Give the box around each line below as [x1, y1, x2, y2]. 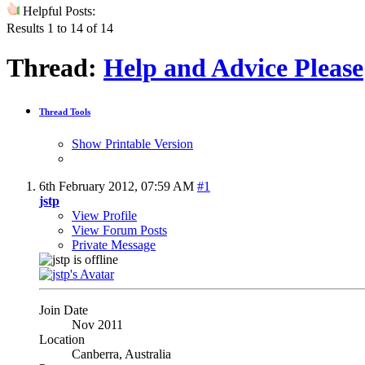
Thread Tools [39, 107, 90, 117]
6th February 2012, [39, 178, 141, 193]
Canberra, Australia [72, 346, 171, 361]
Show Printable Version [72, 136, 193, 151]
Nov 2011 [72, 317, 123, 332]
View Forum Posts [72, 222, 167, 237]
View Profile [72, 208, 137, 222]
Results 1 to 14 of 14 [7, 20, 113, 35]
